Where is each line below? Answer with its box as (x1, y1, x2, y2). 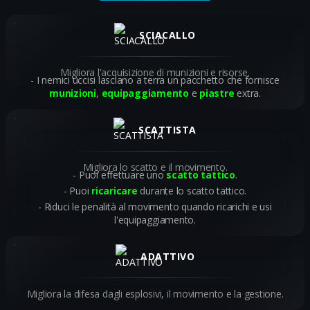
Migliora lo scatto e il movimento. (82, 161, 228, 174)
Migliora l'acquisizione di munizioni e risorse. (60, 66, 250, 80)
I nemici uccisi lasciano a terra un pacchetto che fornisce (36, 73, 280, 87)
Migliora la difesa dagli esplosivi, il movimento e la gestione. (26, 287, 284, 301)
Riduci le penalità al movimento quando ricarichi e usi (44, 200, 272, 214)
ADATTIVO (140, 250, 194, 264)
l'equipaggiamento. (114, 213, 196, 227)
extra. (234, 86, 261, 100)
